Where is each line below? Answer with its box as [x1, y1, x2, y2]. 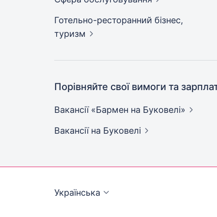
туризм [54, 29, 86, 39]
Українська [54, 187, 100, 198]
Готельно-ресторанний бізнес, [54, 15, 183, 25]
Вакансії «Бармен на [54, 105, 143, 115]
